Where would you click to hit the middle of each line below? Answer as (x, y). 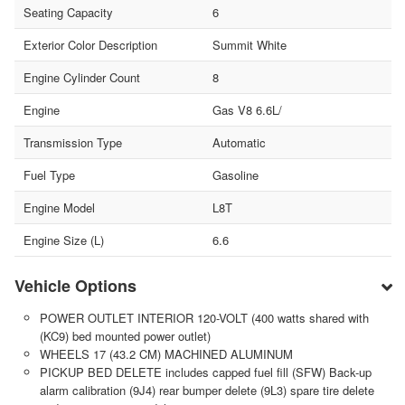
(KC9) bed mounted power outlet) (125, 335)
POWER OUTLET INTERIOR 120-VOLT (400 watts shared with (204, 317)
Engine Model (59, 207)
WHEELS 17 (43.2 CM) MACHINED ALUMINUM (166, 353)
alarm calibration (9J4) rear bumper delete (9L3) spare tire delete (207, 390)
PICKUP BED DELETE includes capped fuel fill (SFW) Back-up (205, 372)
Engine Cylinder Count (82, 77)
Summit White (249, 44)
